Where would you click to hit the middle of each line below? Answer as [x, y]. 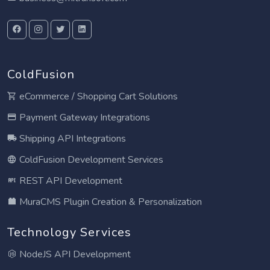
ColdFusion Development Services [90, 159]
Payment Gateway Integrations [83, 117]
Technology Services [69, 232]
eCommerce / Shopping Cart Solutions [97, 96]
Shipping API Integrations [71, 138]
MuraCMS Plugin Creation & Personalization [109, 202]
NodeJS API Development [74, 254]
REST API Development [70, 181]
